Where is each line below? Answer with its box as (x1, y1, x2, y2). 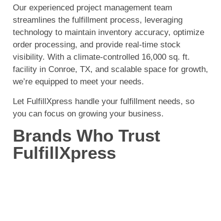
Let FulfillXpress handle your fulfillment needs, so (13, 96, 194, 106)
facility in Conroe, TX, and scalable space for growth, (13, 65, 208, 74)
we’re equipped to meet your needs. (13, 77, 144, 87)
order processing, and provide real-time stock (13, 40, 181, 50)
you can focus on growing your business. (13, 109, 164, 118)
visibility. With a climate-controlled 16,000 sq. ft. (13, 52, 190, 62)
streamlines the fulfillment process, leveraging (13, 15, 183, 25)
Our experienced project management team (13, 3, 172, 13)
